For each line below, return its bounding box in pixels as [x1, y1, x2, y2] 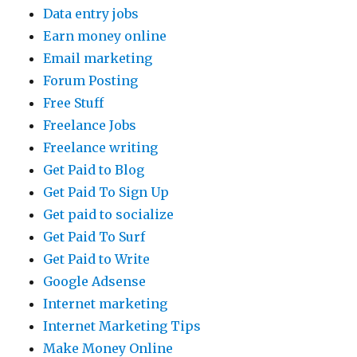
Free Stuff [43, 95, 104, 111]
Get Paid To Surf [43, 229, 146, 245]
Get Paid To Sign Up [43, 184, 170, 200]
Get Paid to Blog [43, 162, 145, 178]
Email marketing [43, 50, 153, 66]
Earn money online [43, 28, 167, 44]
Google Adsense [43, 273, 147, 289]
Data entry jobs [43, 6, 139, 22]
